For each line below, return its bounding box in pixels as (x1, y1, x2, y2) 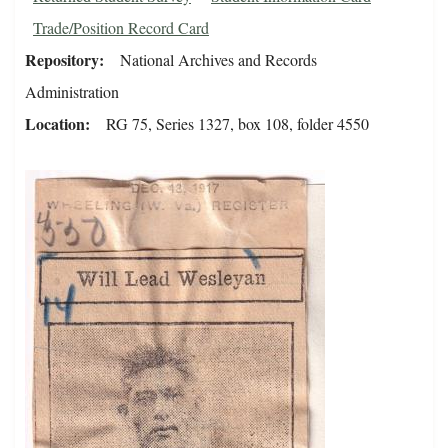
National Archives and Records (120, 49, 317, 71)
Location (25, 112, 85, 136)
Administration (25, 81, 119, 103)
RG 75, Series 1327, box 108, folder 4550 (106, 113, 369, 135)
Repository (25, 48, 99, 72)
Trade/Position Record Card (33, 17, 209, 39)
